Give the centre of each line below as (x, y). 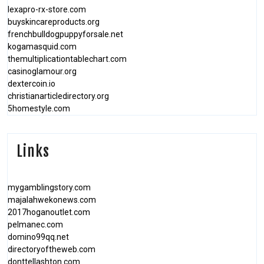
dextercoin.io (32, 84)
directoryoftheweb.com (52, 249)
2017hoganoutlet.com (49, 212)
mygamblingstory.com (49, 187)
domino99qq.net (38, 237)
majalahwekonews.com (52, 200)
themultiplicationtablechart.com (67, 59)
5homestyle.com (39, 108)
